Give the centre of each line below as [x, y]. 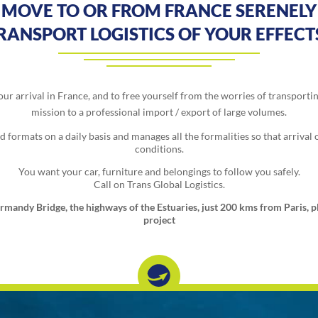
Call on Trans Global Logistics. [159, 185]
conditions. [159, 149]
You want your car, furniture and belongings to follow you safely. [159, 172]
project [159, 220]
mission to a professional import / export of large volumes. [159, 112]
